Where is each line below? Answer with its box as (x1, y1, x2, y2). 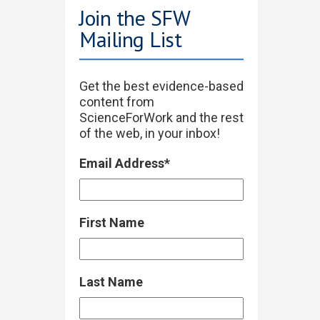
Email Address (79, 156, 164, 171)
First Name (79, 215, 144, 231)
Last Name (79, 274, 143, 290)
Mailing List (79, 25, 181, 54)
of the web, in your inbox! (79, 126, 220, 141)
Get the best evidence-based (79, 79, 244, 94)
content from (79, 94, 154, 110)
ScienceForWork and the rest (79, 110, 244, 126)
